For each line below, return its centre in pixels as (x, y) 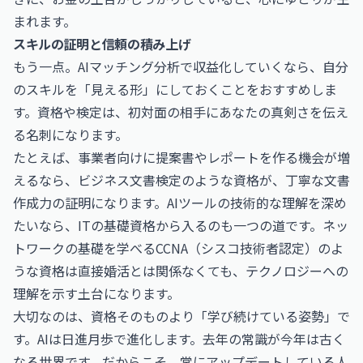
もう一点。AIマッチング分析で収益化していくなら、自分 (181, 66)
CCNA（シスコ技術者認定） (237, 248)
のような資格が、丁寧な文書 (266, 180)
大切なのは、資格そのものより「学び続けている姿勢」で (181, 316)
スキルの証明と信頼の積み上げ (102, 44)
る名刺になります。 (70, 135)
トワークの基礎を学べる (84, 248)
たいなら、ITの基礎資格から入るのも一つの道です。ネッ (181, 225)
